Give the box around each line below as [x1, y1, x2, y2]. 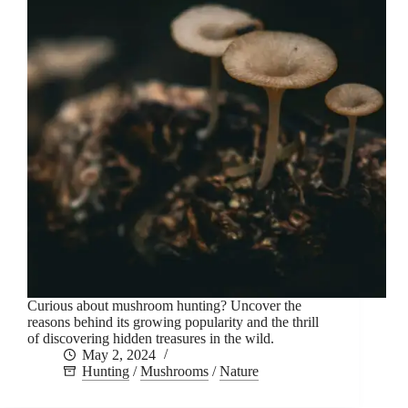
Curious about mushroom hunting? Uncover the [27, 298, 301, 314]
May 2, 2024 [82, 347, 156, 363]
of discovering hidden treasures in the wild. [27, 331, 274, 347]
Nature [219, 363, 259, 380]
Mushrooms [140, 363, 209, 380]
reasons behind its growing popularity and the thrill [27, 314, 319, 331]
